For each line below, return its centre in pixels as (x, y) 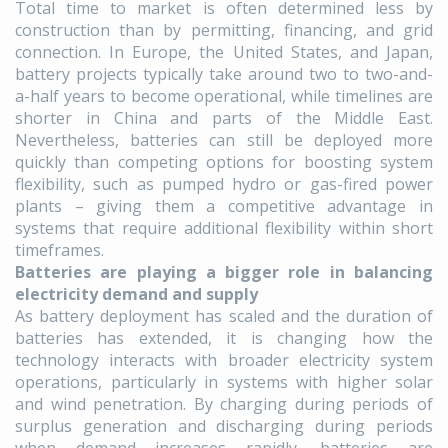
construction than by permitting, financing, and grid (224, 30)
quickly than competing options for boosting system (224, 162)
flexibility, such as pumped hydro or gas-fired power (224, 184)
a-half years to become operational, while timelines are (224, 96)
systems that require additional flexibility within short (224, 228)
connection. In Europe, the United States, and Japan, (224, 52)
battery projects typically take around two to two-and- (224, 74)
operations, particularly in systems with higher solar (224, 382)
